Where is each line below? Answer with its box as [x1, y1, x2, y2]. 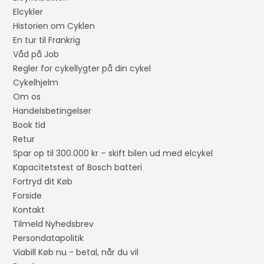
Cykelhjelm [13, 77, 59, 89]
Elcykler [13, 6, 44, 18]
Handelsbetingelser [13, 105, 92, 117]
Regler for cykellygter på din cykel [13, 62, 151, 75]
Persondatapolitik [13, 232, 84, 245]
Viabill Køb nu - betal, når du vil [13, 246, 139, 259]
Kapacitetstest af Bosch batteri [13, 161, 143, 174]
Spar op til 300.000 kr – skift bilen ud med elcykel [13, 147, 213, 160]
